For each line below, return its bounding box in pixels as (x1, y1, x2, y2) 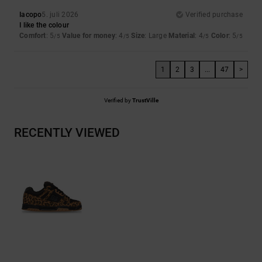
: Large (144, 31, 169, 40)
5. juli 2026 (42, 10, 79, 19)
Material (168, 31, 195, 40)
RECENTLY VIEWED (14, 125, 120, 140)
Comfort (19, 31, 46, 40)
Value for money (62, 31, 115, 40)
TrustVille (132, 96, 158, 104)
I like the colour (19, 20, 70, 29)
